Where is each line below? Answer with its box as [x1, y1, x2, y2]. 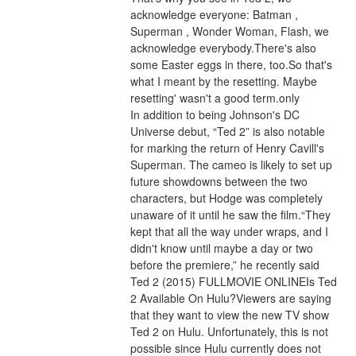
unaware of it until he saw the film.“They [130, 207, 331, 223]
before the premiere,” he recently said [130, 257, 319, 273]
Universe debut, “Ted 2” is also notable [130, 123, 325, 140]
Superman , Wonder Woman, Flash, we [130, 23, 329, 40]
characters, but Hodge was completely [130, 190, 323, 207]
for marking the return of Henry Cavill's [130, 140, 324, 157]
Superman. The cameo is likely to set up [130, 157, 332, 173]
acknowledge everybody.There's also [130, 40, 316, 56]
